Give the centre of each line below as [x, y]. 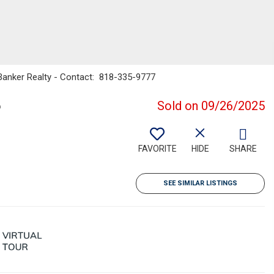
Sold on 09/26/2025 [211, 106]
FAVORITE [157, 149]
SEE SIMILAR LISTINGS [200, 183]
